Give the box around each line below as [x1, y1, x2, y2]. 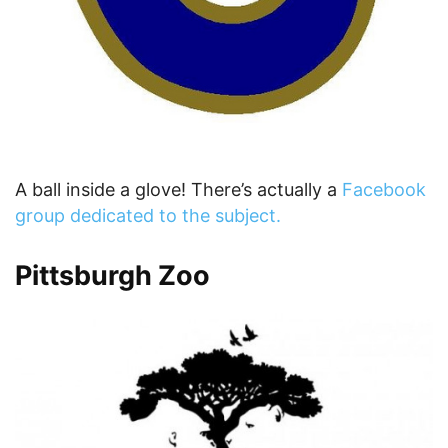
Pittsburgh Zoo [15, 258, 210, 292]
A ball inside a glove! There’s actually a [15, 178, 342, 200]
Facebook [342, 178, 426, 200]
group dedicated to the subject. [15, 204, 281, 226]
